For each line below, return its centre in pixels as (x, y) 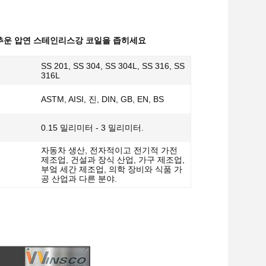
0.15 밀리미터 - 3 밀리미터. (92, 128)
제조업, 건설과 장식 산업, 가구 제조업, (113, 160)
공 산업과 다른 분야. (79, 179)
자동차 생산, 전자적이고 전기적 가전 (109, 150)
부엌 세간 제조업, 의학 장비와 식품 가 (112, 169)
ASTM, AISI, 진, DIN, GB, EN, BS (102, 99)
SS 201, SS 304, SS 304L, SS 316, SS (113, 66)
